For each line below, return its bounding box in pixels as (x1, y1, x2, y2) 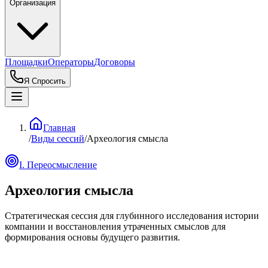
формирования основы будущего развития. (5, 232, 180, 242)
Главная (43, 123, 75, 133)
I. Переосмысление (19, 160, 97, 170)
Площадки (5, 57, 48, 67)
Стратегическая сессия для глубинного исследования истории (5, 210, 259, 221)
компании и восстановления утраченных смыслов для (5, 221, 226, 232)
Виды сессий (31, 133, 84, 144)
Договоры (94, 57, 135, 67)
